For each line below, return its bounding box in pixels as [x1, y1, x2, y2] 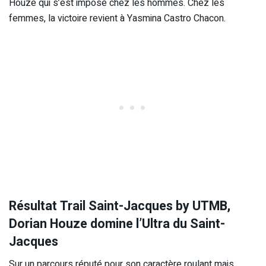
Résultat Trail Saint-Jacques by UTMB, [9, 196, 230, 216]
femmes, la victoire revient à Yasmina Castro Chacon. [9, 11, 226, 26]
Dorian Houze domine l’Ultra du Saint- [9, 214, 225, 233]
